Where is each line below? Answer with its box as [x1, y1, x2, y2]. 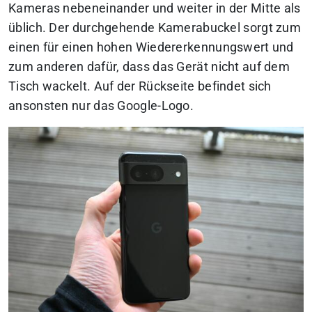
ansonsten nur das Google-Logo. [8, 98, 194, 113]
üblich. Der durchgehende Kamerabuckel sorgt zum [8, 20, 302, 35]
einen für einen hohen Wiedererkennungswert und [8, 40, 294, 54]
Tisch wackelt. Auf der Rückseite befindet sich [8, 79, 272, 93]
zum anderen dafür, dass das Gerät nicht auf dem [8, 59, 290, 74]
